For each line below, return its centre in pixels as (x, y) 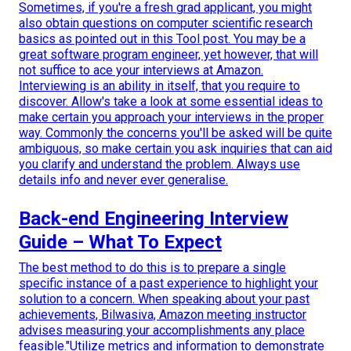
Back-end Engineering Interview (154, 219)
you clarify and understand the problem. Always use (159, 165)
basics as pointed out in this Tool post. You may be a (162, 39)
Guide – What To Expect (120, 242)
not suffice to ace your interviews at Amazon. (141, 71)
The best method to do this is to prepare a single (152, 268)
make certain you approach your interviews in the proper (171, 118)
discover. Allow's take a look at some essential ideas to (171, 102)
